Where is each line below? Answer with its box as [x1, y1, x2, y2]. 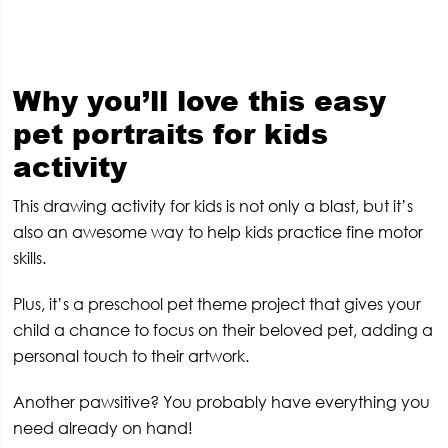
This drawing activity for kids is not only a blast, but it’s [13, 195, 414, 216]
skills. [13, 247, 47, 268]
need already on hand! [13, 417, 194, 438]
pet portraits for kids [13, 112, 329, 153]
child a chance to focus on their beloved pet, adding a [13, 319, 434, 340]
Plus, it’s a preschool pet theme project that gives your [13, 293, 422, 314]
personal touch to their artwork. [13, 345, 250, 366]
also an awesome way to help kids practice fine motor [13, 221, 424, 242]
